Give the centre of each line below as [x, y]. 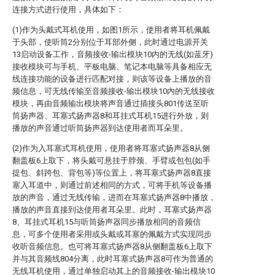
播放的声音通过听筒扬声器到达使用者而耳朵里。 [100, 128]
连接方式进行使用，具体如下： [68, 10]
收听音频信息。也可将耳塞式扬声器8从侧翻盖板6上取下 [112, 246]
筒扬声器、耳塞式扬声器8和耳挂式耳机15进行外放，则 [110, 116]
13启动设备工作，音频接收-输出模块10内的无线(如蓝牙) [113, 54]
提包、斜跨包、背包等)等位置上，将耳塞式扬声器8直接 [112, 173]
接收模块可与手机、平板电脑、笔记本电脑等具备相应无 [112, 67]
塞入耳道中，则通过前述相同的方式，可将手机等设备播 [112, 185]
